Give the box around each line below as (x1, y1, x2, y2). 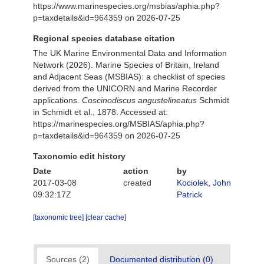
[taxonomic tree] (33, 213, 85, 222)
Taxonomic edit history (33, 151, 126, 161)
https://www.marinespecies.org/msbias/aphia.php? (33, 1, 220, 11)
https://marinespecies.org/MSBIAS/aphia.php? (33, 119, 204, 128)
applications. (33, 95, 82, 105)
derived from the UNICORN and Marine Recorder (33, 84, 217, 93)
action (123, 166, 148, 176)
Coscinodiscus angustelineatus (82, 95, 197, 105)
